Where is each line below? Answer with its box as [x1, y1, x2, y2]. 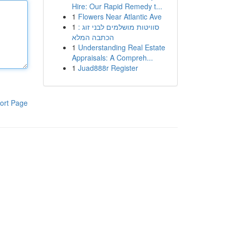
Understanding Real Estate [78, 42, 165, 52]
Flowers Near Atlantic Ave [78, 11, 162, 22]
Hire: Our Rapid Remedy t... [71, 1, 162, 11]
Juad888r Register [78, 63, 138, 73]
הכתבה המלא [71, 32, 114, 42]
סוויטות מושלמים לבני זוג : [78, 22, 159, 32]
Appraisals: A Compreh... [71, 52, 153, 63]
